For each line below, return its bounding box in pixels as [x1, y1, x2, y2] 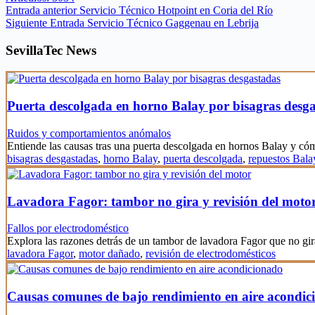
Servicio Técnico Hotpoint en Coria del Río [79, 4, 273, 16]
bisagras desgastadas [7, 152, 98, 165]
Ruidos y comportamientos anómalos [7, 127, 171, 139]
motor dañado [79, 247, 140, 260]
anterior [40, 4, 79, 16]
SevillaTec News [6, 42, 96, 58]
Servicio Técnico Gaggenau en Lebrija [87, 16, 259, 29]
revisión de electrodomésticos [146, 247, 276, 260]
